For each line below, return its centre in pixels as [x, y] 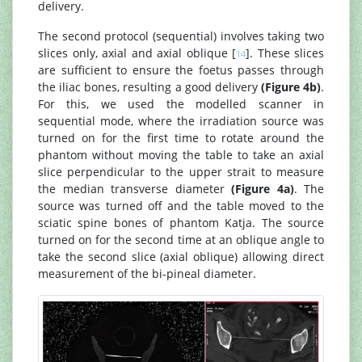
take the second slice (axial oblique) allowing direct [181, 257]
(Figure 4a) [263, 189]
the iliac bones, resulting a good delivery [149, 87]
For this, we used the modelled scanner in [181, 104]
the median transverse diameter [135, 189]
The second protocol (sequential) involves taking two [181, 36]
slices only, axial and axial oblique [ [137, 53]
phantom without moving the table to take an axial [181, 155]
